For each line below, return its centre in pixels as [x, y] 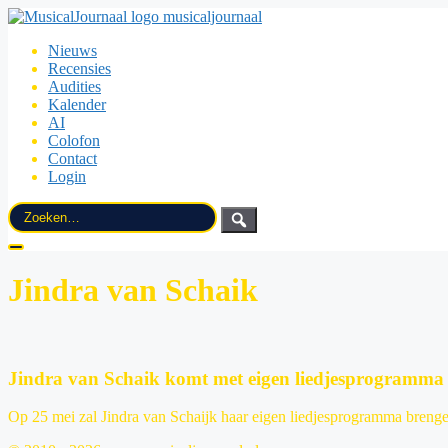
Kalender [77, 104]
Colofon [74, 140]
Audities [74, 86]
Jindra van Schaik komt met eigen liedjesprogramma [226, 378]
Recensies [79, 68]
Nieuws [72, 50]
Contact [72, 158]
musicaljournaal [212, 16]
